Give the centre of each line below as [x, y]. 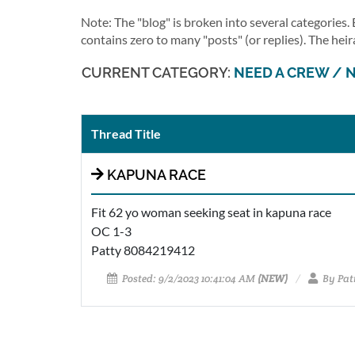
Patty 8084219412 [143, 250]
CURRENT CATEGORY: [158, 73]
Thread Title [126, 134]
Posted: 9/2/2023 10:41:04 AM [189, 279]
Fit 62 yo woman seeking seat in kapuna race [211, 212]
